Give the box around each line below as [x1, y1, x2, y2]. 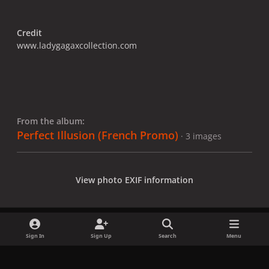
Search [159, 232, 177, 240]
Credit [17, 26, 42, 38]
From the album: [17, 115, 85, 127]
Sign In [25, 232, 44, 240]
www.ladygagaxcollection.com [17, 39, 137, 51]
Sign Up [91, 232, 112, 240]
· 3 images [181, 130, 222, 142]
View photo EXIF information [76, 174, 193, 186]
